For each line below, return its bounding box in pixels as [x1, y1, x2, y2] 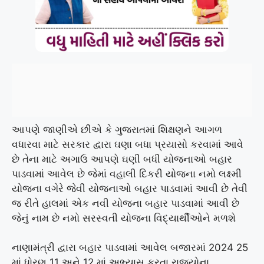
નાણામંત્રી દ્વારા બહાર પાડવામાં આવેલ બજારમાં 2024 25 [12, 242, 248, 254]
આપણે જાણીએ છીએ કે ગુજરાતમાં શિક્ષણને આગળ [12, 123, 222, 136]
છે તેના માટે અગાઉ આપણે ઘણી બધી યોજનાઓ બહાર [12, 153, 232, 165]
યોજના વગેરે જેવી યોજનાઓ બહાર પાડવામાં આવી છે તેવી [12, 182, 247, 194]
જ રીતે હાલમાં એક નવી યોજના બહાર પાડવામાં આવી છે [12, 197, 239, 209]
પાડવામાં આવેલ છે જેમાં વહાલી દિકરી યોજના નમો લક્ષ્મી [12, 167, 242, 180]
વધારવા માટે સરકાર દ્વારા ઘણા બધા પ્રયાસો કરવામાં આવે [12, 138, 243, 150]
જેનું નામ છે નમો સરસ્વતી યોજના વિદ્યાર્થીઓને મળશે [12, 212, 236, 224]
